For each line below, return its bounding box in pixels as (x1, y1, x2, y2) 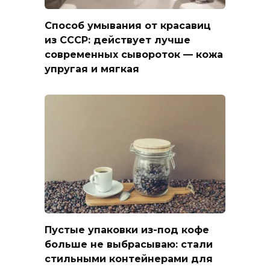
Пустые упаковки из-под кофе (45, 224, 209, 236)
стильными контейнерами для (45, 253, 213, 265)
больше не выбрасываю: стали (45, 239, 213, 251)
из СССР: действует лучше (45, 34, 190, 46)
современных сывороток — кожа (45, 49, 223, 61)
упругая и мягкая (45, 63, 139, 75)
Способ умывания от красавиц (45, 20, 211, 32)
